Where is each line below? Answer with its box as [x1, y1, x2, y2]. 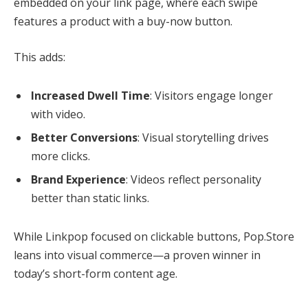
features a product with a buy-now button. [14, 14, 232, 30]
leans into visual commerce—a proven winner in [14, 247, 261, 263]
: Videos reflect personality [126, 171, 261, 187]
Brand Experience [31, 171, 126, 187]
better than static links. [31, 190, 149, 206]
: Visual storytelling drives [137, 129, 269, 145]
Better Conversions [31, 129, 137, 145]
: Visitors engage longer [150, 87, 273, 103]
